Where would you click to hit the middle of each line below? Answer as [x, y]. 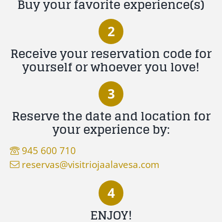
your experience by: [111, 129]
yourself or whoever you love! [111, 67]
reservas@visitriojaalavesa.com [91, 164]
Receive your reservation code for [111, 54]
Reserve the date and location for [111, 116]
